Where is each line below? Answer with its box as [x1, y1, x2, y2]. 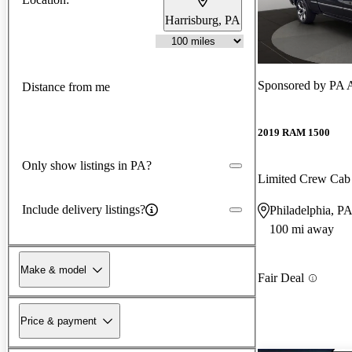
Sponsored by [258, 78, 329, 92]
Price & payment [20, 314, 97, 327]
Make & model [20, 263, 86, 276]
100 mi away [269, 222, 334, 236]
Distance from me [22, 80, 110, 94]
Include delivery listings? [22, 202, 145, 216]
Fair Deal [258, 271, 304, 285]
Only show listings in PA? [22, 158, 152, 172]
